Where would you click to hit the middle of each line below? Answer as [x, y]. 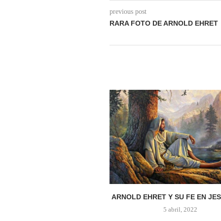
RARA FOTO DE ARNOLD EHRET [164, 23]
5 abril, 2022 [180, 210]
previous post [128, 12]
